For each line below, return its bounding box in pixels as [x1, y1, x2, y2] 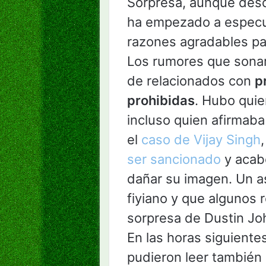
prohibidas [127, 93, 195, 109]
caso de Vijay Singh [141, 132, 261, 148]
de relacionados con [127, 73, 255, 89]
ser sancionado [127, 151, 221, 167]
